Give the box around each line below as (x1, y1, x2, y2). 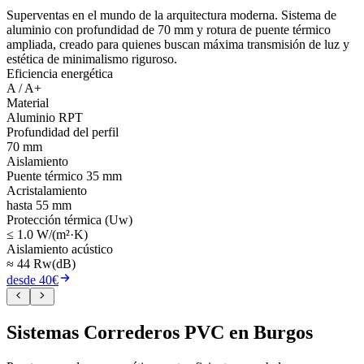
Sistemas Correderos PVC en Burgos (6, 322, 313, 344)
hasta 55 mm (6, 197, 71, 212)
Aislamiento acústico (6, 241, 113, 256)
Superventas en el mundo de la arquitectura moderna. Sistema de (6, 7, 336, 22)
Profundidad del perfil (6, 124, 119, 139)
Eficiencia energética (6, 66, 113, 80)
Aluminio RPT (6, 110, 83, 124)
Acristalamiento (6, 183, 87, 197)
